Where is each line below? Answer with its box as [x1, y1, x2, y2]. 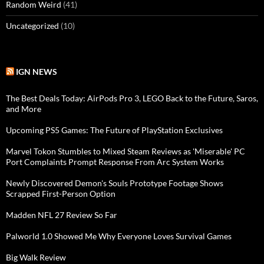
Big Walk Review [6, 252, 66, 262]
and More [6, 103, 41, 114]
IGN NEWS [16, 66, 57, 77]
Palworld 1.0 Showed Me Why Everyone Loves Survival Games [6, 230, 232, 241]
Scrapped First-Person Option [6, 188, 115, 199]
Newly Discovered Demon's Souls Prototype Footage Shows [6, 177, 223, 188]
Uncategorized [6, 20, 59, 31]
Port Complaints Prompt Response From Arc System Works [6, 156, 224, 167]
